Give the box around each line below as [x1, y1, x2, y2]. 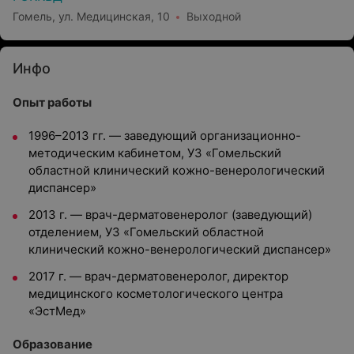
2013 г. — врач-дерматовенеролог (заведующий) [28, 207, 312, 222]
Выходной [186, 9, 241, 23]
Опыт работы [13, 95, 92, 110]
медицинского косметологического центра [28, 286, 283, 301]
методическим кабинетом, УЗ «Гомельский [28, 145, 281, 160]
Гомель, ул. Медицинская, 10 [13, 9, 170, 23]
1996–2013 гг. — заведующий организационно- [28, 128, 301, 143]
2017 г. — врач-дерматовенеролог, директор [28, 269, 288, 284]
